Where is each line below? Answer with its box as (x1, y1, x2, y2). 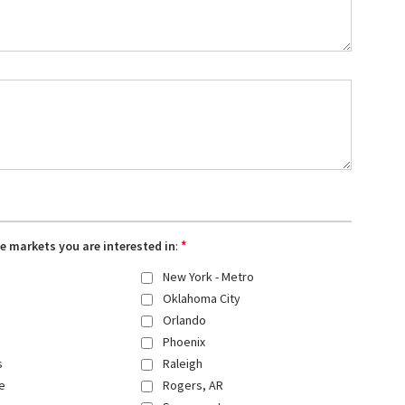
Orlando (163, 312, 207, 329)
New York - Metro (163, 268, 255, 286)
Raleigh (163, 355, 203, 372)
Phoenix (163, 334, 206, 351)
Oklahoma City (163, 290, 241, 307)
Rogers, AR (163, 377, 224, 394)
